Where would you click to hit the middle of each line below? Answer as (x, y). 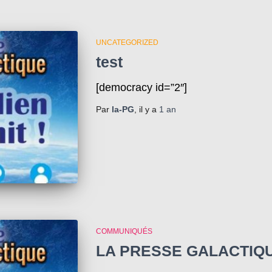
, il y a (146, 109)
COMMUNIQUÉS (124, 231)
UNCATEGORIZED (127, 42)
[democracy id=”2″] (141, 87)
